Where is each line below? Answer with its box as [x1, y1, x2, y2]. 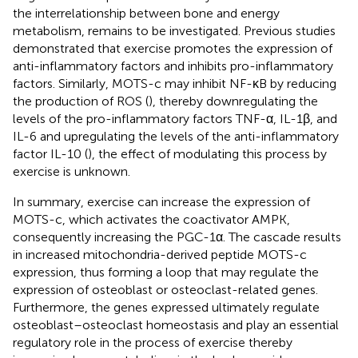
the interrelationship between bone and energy [13, 5, 280, 21]
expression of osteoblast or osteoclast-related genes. [13, 281, 318, 297]
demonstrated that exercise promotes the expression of [13, 40, 332, 56]
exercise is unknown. [13, 163, 130, 179]
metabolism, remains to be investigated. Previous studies [13, 22, 336, 38]
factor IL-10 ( [13, 145, 88, 161]
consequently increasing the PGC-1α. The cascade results [13, 229, 341, 245]
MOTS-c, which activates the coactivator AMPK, [13, 211, 290, 227]
